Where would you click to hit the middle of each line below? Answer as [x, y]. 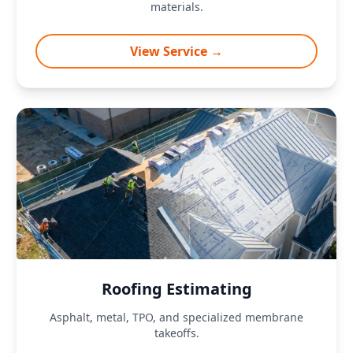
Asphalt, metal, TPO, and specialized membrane [176, 317]
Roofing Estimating [176, 289]
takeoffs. [176, 333]
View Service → [176, 51]
